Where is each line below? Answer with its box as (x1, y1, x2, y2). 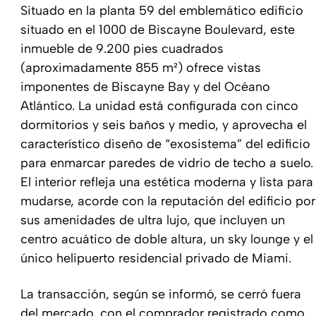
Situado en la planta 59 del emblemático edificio (20, 3, 303, 18)
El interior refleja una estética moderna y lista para (20, 174, 313, 190)
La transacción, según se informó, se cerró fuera (20, 286, 301, 302)
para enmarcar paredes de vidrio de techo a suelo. (20, 155, 313, 171)
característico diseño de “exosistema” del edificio (20, 136, 310, 152)
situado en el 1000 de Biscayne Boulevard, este (20, 22, 295, 37)
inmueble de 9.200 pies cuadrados (20, 41, 224, 56)
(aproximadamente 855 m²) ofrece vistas (20, 60, 261, 75)
